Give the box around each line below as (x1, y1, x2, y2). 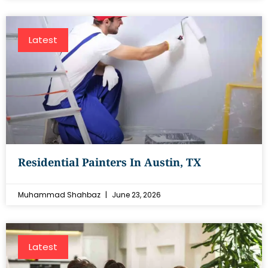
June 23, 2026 (110, 190, 161, 200)
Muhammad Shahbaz (18, 190, 102, 200)
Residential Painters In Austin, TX (18, 155, 201, 169)
